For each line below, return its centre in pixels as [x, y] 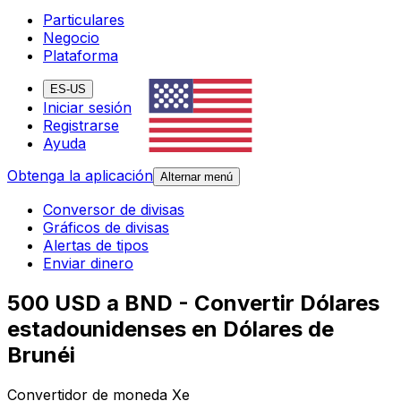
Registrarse [81, 126]
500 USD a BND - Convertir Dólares [193, 303]
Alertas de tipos [96, 246]
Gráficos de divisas [106, 228]
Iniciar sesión [87, 108]
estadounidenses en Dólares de [171, 329]
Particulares [84, 20]
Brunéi [41, 355]
